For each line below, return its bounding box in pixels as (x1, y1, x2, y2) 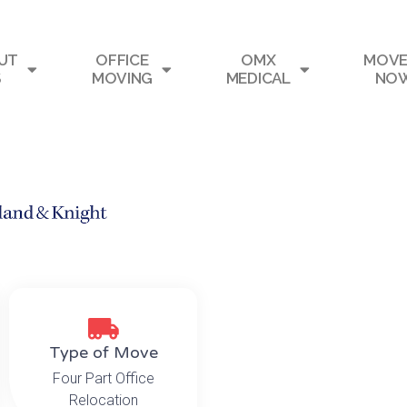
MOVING (91, 69, 154, 88)
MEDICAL (225, 69, 291, 88)
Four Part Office (52, 369, 154, 387)
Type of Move (48, 342, 158, 362)
